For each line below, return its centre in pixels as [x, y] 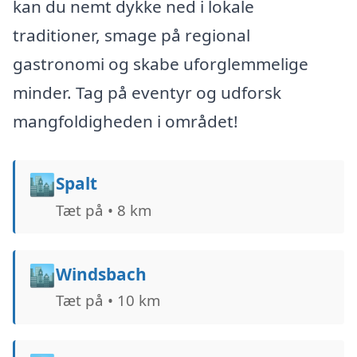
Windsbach [101, 274]
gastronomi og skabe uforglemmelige [161, 63]
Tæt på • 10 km [108, 300]
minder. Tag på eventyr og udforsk [147, 92]
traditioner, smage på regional [131, 35]
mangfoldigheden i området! [126, 121]
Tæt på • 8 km [103, 210]
